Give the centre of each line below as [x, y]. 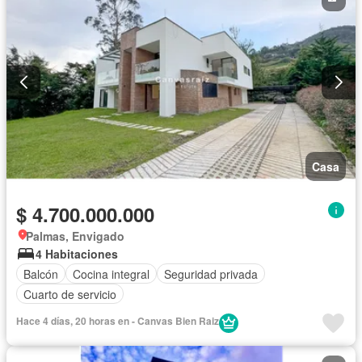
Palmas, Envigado [75, 236]
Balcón [41, 274]
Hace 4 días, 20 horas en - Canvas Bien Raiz [118, 321]
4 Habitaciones [77, 254]
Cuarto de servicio [70, 294]
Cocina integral [111, 274]
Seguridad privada [211, 274]
